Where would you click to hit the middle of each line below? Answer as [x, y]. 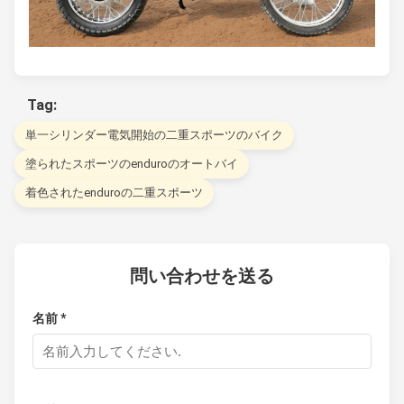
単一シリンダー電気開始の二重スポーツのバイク [154, 135]
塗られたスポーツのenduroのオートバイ [132, 164]
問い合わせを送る [202, 276]
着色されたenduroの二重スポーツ [114, 193]
